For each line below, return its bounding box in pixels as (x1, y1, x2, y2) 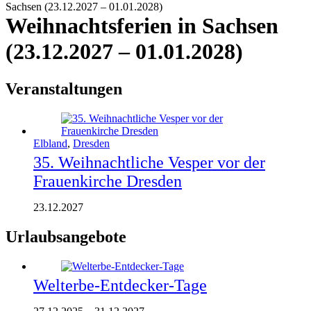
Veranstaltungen (6, 79, 122, 98)
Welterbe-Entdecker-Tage (33, 276, 207, 294)
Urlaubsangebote (6, 227, 126, 246)
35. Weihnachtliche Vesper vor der (33, 153, 265, 171)
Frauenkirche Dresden (33, 171, 182, 190)
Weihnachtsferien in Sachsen (6, 13, 278, 39)
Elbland (33, 137, 67, 149)
